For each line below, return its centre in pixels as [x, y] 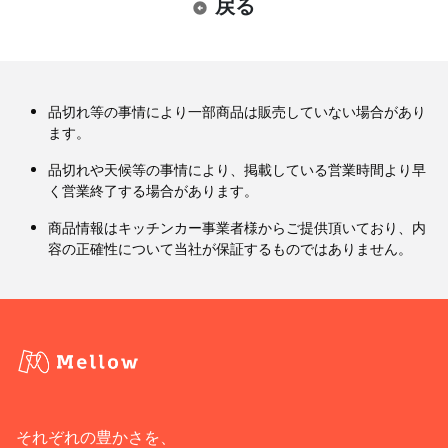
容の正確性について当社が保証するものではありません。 [230, 249]
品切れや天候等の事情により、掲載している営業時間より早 [237, 170]
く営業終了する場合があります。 [153, 191]
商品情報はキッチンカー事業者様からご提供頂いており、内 [237, 228]
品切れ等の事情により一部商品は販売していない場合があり [237, 112]
